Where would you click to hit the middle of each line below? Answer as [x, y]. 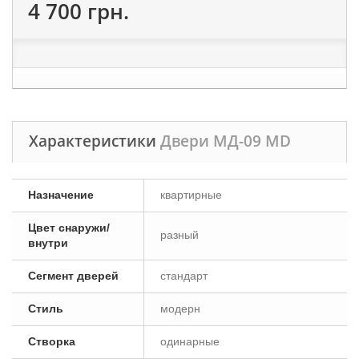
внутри [48, 243]
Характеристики [95, 141]
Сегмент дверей [73, 276]
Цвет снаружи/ [69, 228]
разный [179, 235]
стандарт [184, 276]
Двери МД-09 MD [226, 141]
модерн [180, 309]
